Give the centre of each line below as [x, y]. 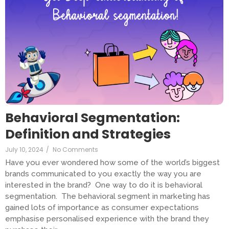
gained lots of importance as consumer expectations [102, 208]
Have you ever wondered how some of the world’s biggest [112, 163]
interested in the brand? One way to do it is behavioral [104, 185]
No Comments [75, 150]
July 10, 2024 [24, 150]
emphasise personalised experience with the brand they [107, 219]
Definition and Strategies [88, 134]
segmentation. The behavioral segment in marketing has [108, 197]
